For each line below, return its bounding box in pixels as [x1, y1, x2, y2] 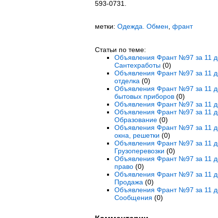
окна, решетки [114, 131, 160, 139]
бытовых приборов [114, 92, 174, 100]
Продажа [114, 178, 143, 186]
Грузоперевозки [114, 147, 164, 155]
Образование [114, 116, 157, 124]
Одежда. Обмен [117, 22, 168, 30]
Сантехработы [114, 61, 161, 69]
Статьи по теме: [94, 46, 146, 54]
